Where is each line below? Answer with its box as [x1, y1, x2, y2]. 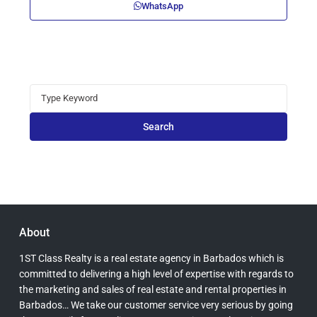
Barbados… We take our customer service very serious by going [19, 299, 293, 311]
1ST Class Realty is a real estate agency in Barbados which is [19, 252, 284, 264]
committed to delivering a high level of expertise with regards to [19, 267, 294, 279]
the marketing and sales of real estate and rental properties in [19, 283, 287, 295]
